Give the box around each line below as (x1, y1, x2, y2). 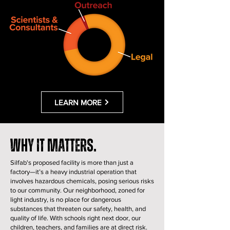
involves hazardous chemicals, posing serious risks (10, 177, 154, 185)
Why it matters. (10, 137, 97, 155)
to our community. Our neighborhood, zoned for (10, 186, 145, 194)
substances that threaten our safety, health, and (10, 205, 146, 213)
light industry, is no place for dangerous (10, 196, 121, 203)
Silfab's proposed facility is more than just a (10, 159, 133, 166)
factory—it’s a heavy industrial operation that (10, 168, 137, 176)
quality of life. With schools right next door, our (10, 214, 141, 222)
